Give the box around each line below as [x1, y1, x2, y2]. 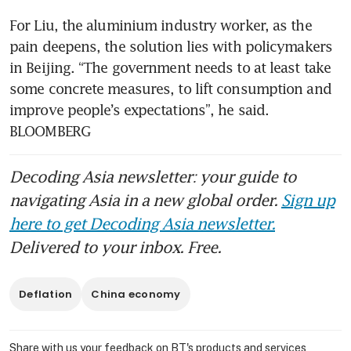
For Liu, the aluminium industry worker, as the [9, 16, 312, 34]
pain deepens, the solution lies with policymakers [9, 38, 332, 56]
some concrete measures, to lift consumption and [9, 80, 331, 98]
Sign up [281, 190, 335, 210]
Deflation [19, 287, 73, 302]
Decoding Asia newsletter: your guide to [9, 167, 296, 186]
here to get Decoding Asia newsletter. [9, 214, 275, 233]
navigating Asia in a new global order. [9, 190, 281, 210]
